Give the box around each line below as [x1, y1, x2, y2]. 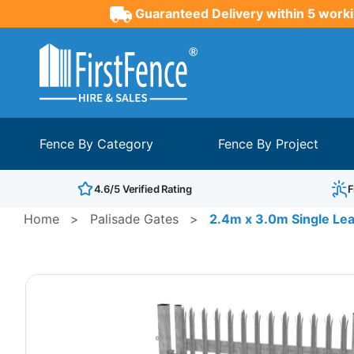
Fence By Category [40, 135, 153, 152]
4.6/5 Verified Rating [93, 182, 192, 195]
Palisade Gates [90, 210, 179, 227]
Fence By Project [218, 135, 319, 152]
